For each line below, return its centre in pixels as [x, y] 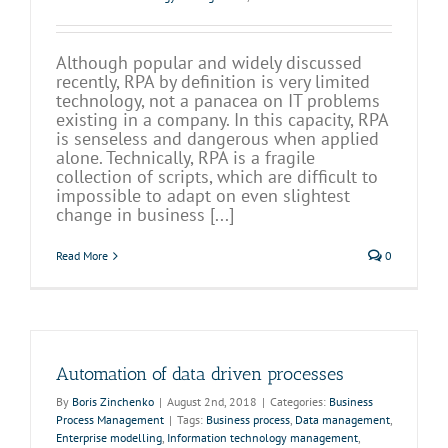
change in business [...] [145, 214]
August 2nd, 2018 [212, 401]
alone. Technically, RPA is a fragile [185, 157]
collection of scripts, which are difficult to [217, 176]
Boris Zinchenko [113, 401]
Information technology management [262, 437]
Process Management [110, 419]
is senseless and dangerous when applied [217, 138]
